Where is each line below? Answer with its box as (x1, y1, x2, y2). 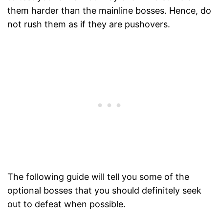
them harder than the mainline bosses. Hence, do (7, 5, 211, 16)
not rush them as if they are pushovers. (7, 19, 170, 30)
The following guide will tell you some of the (7, 172, 189, 182)
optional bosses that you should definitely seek (7, 185, 201, 196)
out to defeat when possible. (7, 199, 126, 210)
